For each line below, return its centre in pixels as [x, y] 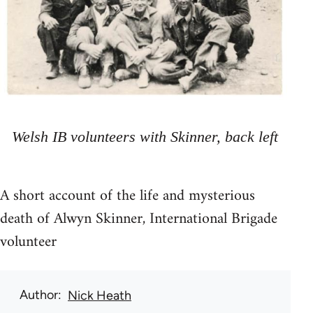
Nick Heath [100, 295]
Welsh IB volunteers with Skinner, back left [145, 136]
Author [39, 294]
